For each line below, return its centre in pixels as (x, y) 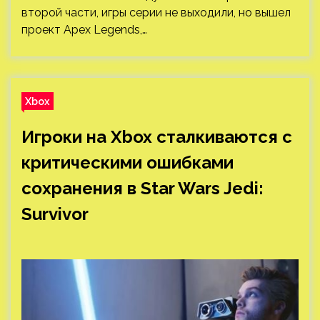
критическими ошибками (127, 162)
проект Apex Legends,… (84, 30)
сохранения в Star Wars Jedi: (142, 188)
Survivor (55, 214)
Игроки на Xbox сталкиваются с (157, 137)
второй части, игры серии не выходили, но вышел (156, 12)
